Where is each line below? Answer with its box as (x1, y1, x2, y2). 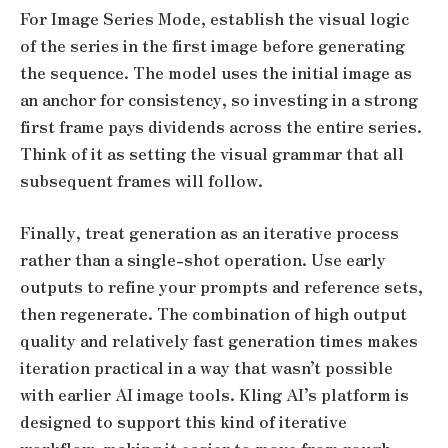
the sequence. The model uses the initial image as (20, 61, 412, 85)
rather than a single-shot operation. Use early (20, 247, 386, 271)
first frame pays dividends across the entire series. (20, 115, 422, 139)
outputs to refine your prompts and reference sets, (20, 274, 423, 298)
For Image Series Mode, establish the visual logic (20, 7, 409, 31)
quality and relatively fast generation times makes (20, 328, 418, 352)
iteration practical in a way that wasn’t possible (20, 355, 393, 379)
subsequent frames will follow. (20, 169, 263, 193)
